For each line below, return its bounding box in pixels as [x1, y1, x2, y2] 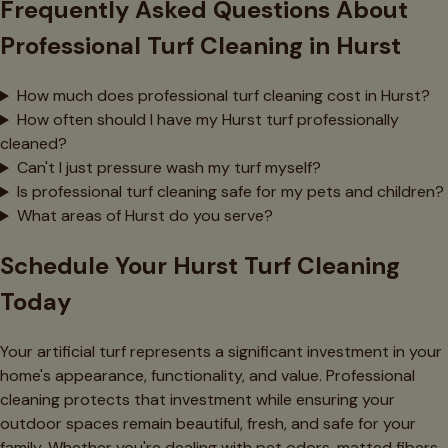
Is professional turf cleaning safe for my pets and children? [16, 181, 444, 203]
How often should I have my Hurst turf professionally [16, 109, 399, 131]
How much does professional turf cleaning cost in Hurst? [16, 85, 430, 107]
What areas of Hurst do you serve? [16, 205, 273, 227]
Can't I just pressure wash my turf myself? [16, 157, 321, 179]
